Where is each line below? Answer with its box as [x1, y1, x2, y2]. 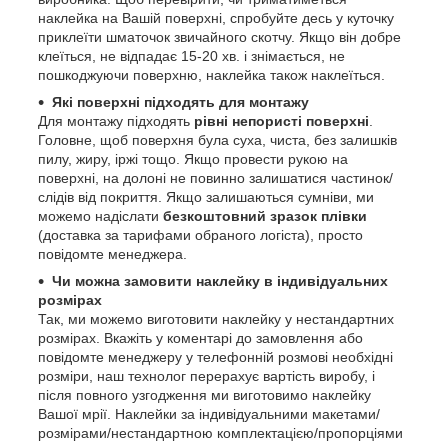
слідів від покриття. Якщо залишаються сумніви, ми [38, 189, 374, 206]
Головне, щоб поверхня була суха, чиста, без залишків [38, 132, 397, 149]
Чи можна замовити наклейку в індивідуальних [52, 273, 388, 290]
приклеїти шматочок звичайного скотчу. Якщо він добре [38, 29, 401, 46]
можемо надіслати [38, 208, 163, 225]
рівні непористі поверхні [194, 113, 369, 130]
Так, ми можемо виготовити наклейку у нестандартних [38, 311, 394, 328]
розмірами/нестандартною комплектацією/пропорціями [38, 425, 403, 442]
